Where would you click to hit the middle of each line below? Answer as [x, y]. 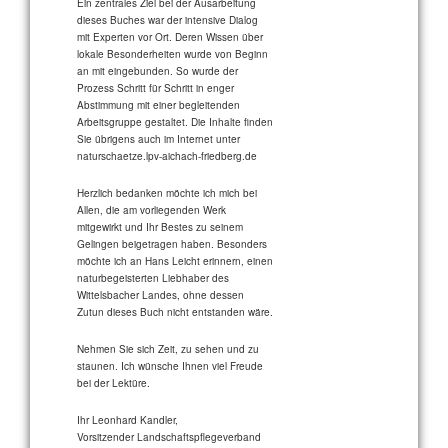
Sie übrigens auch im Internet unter [159, 139]
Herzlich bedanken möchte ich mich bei [167, 193]
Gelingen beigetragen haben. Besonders [172, 244]
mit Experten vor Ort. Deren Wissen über [170, 37]
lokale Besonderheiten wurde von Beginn [173, 54]
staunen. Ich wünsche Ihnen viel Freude [170, 366]
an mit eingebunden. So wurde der [158, 71]
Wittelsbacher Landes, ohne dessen [161, 295]
